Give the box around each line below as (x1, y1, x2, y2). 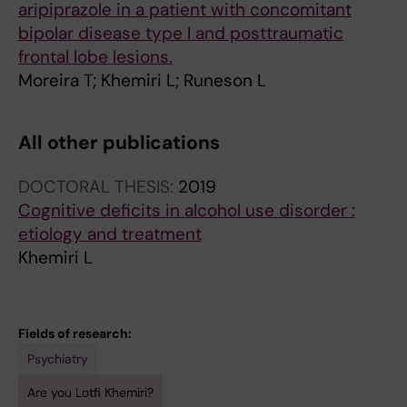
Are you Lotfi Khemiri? (27, 384, 154, 401)
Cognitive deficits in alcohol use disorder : (18, 199, 355, 222)
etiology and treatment (18, 223, 202, 245)
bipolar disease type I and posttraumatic (18, 22, 343, 45)
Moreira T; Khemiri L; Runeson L (18, 69, 266, 92)
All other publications (18, 130, 220, 155)
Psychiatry (27, 351, 88, 367)
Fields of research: (18, 325, 132, 342)
